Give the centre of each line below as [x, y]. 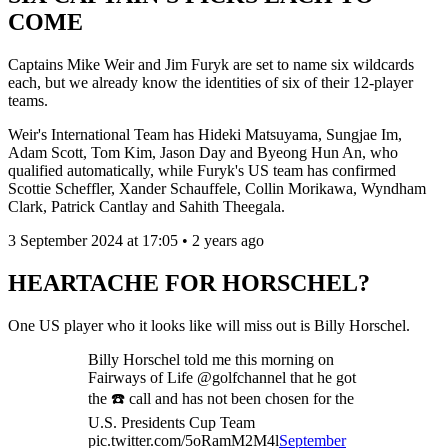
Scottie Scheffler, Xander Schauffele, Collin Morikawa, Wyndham [217, 188]
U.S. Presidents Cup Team [171, 422]
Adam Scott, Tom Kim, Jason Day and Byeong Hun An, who [203, 152]
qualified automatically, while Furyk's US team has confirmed [202, 170]
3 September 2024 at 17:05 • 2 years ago [136, 240]
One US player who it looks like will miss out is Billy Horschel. [209, 325]
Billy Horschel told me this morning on [211, 359]
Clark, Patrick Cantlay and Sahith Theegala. [148, 206]
